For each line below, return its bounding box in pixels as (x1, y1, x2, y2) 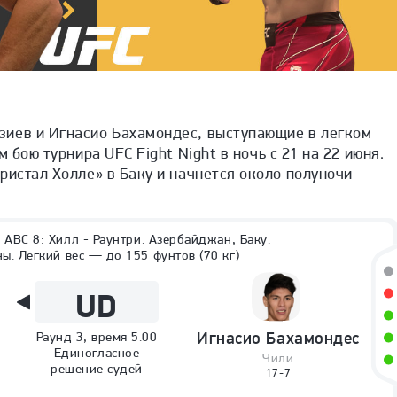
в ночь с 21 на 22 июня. (220, 144, 385, 163)
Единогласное (53, 345, 140, 362)
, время (83, 329, 132, 346)
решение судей (51, 361, 143, 378)
